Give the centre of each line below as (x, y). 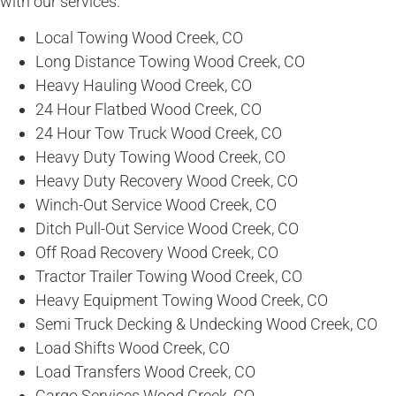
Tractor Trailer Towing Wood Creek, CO (169, 277)
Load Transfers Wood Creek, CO (145, 372)
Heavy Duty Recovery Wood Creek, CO (167, 181)
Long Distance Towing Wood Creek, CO (170, 62)
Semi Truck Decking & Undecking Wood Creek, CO (206, 324)
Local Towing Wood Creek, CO (139, 38)
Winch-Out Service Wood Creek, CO (156, 205)
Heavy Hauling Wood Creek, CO (144, 86)
